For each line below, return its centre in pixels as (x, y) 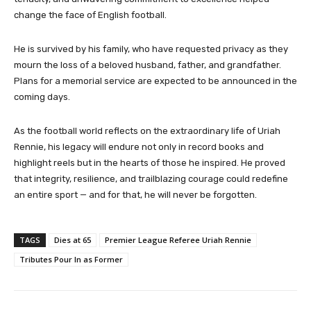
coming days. (42, 97)
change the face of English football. (90, 15)
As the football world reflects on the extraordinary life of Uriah (147, 131)
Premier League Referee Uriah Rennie (178, 240)
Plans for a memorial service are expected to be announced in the (155, 81)
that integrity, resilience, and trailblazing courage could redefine (151, 179)
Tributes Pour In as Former (71, 260)
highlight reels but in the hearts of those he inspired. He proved (150, 163)
